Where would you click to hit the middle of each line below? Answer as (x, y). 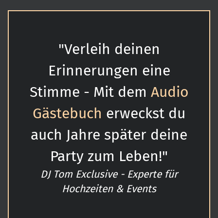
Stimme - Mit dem (90, 92)
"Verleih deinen (109, 49)
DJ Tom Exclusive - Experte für (109, 174)
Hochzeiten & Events (109, 189)
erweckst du (144, 113)
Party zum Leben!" (109, 156)
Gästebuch (67, 113)
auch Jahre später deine (109, 135)
